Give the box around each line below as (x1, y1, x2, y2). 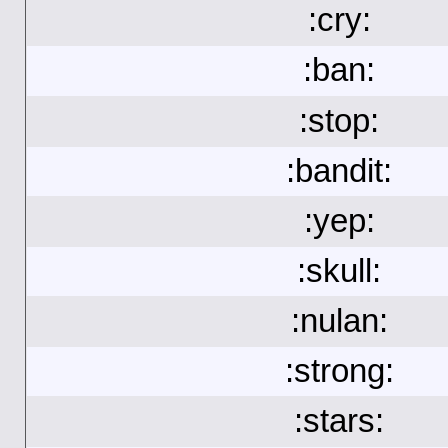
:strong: (284, 353, 394, 389)
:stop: (299, 103, 379, 139)
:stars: (294, 403, 384, 439)
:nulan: (290, 303, 388, 339)
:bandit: (286, 153, 392, 189)
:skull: (297, 253, 381, 289)
